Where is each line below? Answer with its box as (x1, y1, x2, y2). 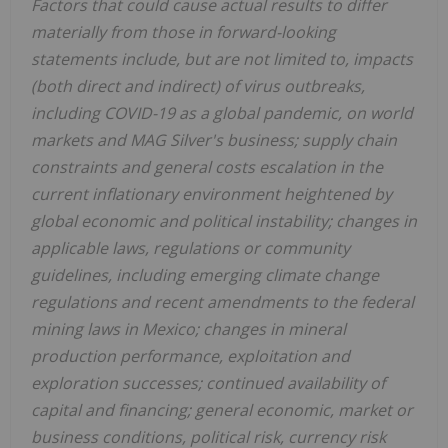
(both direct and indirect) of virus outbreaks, (31, 75, 365, 98)
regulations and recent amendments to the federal (31, 291, 414, 314)
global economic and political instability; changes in (31, 210, 417, 233)
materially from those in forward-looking (31, 21, 336, 44)
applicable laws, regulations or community (31, 237, 350, 260)
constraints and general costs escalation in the (31, 156, 383, 179)
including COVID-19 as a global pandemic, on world (31, 102, 413, 125)
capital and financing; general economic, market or (31, 399, 413, 422)
